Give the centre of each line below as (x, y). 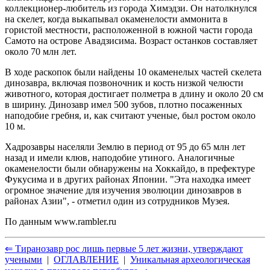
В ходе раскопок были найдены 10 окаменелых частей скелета (133, 72)
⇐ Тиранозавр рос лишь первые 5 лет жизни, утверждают (124, 248)
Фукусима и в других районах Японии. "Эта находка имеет (128, 179)
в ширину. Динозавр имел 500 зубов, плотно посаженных (124, 104)
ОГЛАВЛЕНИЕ (86, 259)
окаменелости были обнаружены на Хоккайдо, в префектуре (130, 168)
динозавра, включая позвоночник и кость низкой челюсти (124, 83)
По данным (30, 221)
